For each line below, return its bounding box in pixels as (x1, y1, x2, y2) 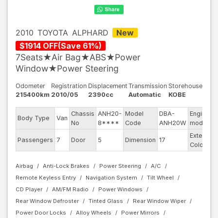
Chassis (71, 110, 94, 117)
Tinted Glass (89, 198, 123, 204)
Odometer (16, 82, 45, 90)
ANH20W (159, 119, 186, 127)
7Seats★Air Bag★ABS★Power (16, 52, 141, 62)
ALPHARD (72, 28, 109, 37)
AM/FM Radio (52, 186, 89, 193)
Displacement (88, 82, 127, 90)
